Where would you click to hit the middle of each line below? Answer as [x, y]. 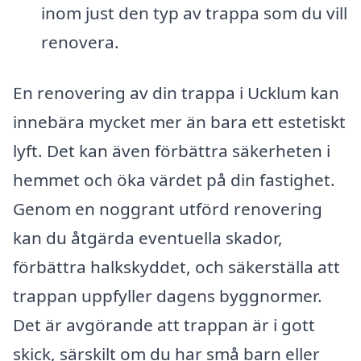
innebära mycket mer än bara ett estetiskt [179, 122]
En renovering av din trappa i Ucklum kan [176, 93]
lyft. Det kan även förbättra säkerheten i [172, 151]
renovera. [80, 41]
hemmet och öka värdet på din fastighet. [174, 180]
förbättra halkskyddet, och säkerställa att [176, 267]
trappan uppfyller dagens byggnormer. [168, 296]
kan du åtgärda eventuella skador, [148, 238]
